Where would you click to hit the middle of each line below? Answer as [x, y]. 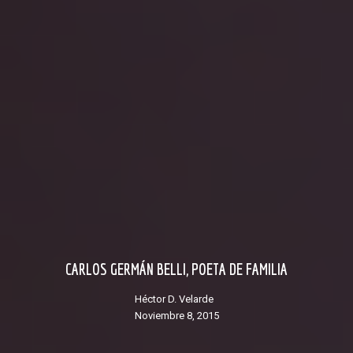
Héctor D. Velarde [177, 299]
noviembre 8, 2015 [180, 316]
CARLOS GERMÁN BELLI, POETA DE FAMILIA [180, 269]
